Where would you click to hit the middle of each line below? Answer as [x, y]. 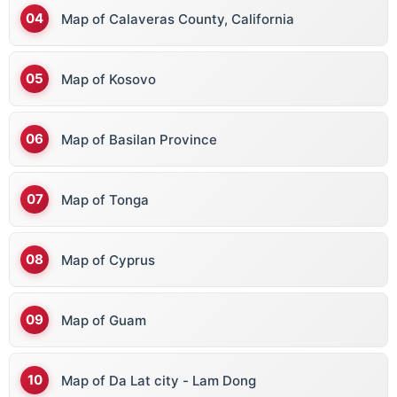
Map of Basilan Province [139, 139]
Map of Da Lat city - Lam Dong [159, 380]
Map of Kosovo [109, 79]
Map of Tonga [105, 199]
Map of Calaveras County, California [178, 19]
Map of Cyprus [108, 260]
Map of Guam [104, 320]
